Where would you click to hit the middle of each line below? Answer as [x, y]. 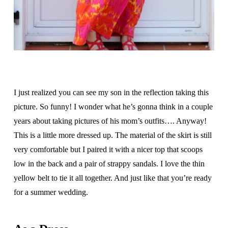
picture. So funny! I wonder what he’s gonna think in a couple [113, 107]
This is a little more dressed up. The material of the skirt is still [112, 135]
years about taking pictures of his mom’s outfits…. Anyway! [110, 121]
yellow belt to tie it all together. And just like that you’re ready [112, 178]
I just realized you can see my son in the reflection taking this [111, 93]
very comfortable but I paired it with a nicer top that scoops [108, 150]
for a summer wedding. [51, 192]
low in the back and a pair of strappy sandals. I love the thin [109, 164]
